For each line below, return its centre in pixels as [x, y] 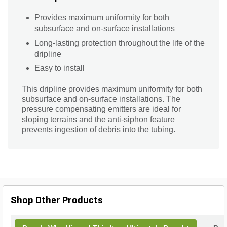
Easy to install [60, 68]
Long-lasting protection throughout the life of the [120, 43]
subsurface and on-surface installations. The [101, 99]
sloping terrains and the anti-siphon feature [98, 119]
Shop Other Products [57, 200]
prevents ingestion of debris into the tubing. [99, 129]
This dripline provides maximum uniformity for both [112, 89]
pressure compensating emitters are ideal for [101, 109]
